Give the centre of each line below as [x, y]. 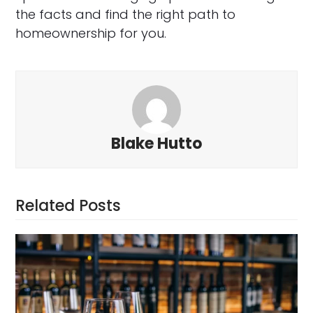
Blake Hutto [156, 143]
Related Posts [68, 205]
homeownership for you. [91, 33]
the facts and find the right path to [126, 14]
